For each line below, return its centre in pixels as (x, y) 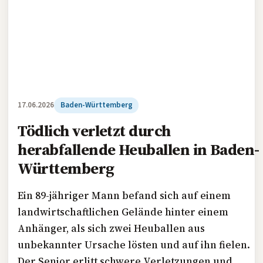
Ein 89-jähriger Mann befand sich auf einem (124, 195)
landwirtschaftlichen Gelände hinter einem (123, 212)
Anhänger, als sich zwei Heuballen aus (112, 228)
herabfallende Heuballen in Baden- (139, 149)
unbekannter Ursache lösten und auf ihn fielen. (134, 245)
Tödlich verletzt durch (94, 130)
